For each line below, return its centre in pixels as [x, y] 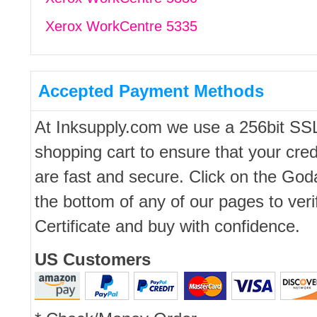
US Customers [92, 259]
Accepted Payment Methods [151, 91]
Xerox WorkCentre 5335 [121, 26]
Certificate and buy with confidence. [167, 226]
